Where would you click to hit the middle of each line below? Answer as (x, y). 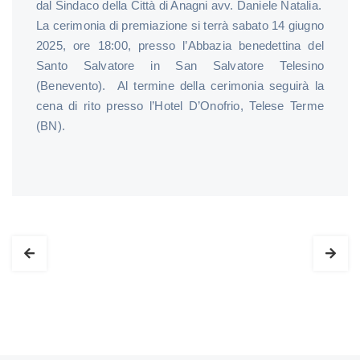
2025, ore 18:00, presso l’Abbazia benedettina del (180, 45)
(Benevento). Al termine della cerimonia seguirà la (180, 85)
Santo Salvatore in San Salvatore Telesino (180, 65)
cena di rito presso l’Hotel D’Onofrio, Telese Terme (180, 105)
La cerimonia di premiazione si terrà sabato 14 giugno (180, 25)
